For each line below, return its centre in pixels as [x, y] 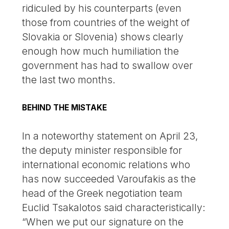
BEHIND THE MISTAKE [65, 108]
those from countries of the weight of [106, 23]
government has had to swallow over [108, 66]
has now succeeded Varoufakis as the [109, 179]
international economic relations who [106, 165]
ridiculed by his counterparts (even [102, 8]
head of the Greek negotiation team [102, 193]
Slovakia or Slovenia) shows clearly [103, 37]
